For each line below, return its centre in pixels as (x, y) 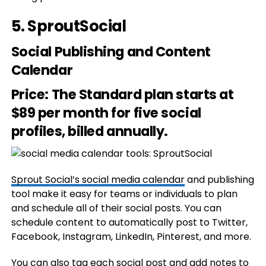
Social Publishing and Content (111, 52)
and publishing (219, 180)
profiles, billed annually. (90, 131)
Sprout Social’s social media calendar (98, 180)
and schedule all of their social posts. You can (116, 208)
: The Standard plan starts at (139, 94)
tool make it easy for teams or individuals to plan (124, 194)
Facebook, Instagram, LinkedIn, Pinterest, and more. (131, 237)
